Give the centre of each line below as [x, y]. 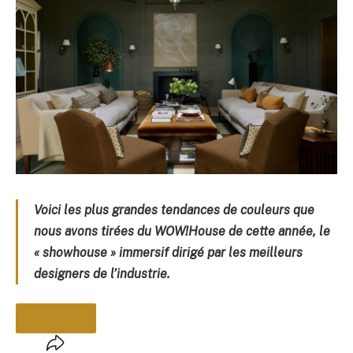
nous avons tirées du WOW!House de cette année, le [182, 231]
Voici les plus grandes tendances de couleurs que [174, 210]
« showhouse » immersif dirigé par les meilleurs [168, 252]
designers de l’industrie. [102, 273]
